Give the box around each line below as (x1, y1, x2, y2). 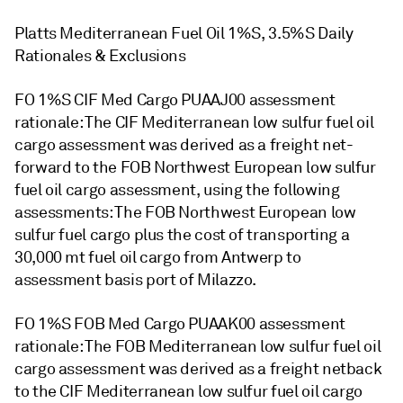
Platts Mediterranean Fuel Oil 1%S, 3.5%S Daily (14, 23, 354, 43)
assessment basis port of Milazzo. (14, 270, 257, 290)
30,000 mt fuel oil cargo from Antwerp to (14, 247, 301, 267)
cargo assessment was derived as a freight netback (14, 359, 382, 379)
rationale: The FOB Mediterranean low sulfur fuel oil (14, 336, 381, 356)
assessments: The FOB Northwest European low (14, 202, 356, 222)
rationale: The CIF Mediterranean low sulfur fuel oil (14, 112, 374, 132)
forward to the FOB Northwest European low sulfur (14, 157, 376, 177)
